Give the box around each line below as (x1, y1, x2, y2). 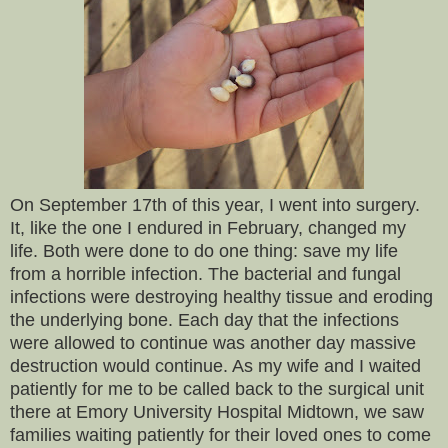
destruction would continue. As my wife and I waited (10, 355, 421, 376)
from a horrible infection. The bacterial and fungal (10, 263, 401, 284)
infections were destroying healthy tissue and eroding (10, 286, 433, 307)
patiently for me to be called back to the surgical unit (10, 378, 424, 399)
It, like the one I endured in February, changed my (10, 217, 406, 238)
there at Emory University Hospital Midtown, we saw (10, 401, 424, 422)
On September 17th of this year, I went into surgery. (10, 194, 420, 215)
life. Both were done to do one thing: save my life (10, 240, 398, 261)
